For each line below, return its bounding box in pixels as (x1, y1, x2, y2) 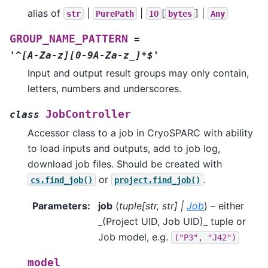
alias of (28, 7, 63, 19)
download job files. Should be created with (28, 157, 222, 170)
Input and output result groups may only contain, (28, 66, 249, 79)
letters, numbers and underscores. (28, 82, 181, 95)
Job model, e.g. (98, 231, 171, 243)
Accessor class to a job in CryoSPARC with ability (28, 126, 253, 139)
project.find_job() (114, 175, 200, 185)
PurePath (96, 8, 134, 19)
